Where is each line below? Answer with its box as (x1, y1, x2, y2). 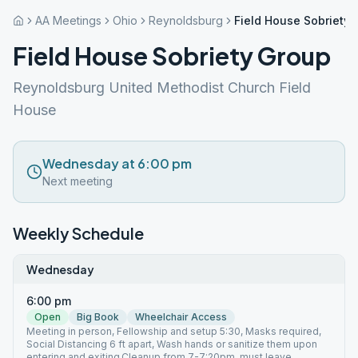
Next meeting (42, 174, 113, 188)
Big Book (77, 311, 119, 323)
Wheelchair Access (135, 311, 227, 323)
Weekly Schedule (13, 223, 144, 243)
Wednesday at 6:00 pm (42, 155, 192, 172)
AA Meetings (35, 14, 101, 27)
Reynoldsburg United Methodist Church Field (13, 79, 311, 96)
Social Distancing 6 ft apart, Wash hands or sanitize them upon (26, 338, 317, 350)
